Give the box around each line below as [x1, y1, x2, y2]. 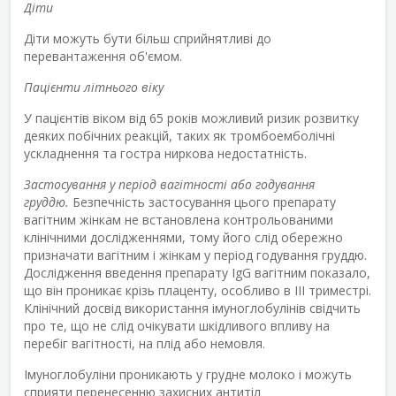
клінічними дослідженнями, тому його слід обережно [24, 228, 343, 246]
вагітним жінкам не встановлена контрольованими [24, 210, 333, 228]
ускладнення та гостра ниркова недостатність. [24, 144, 307, 162]
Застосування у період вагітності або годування [24, 175, 315, 193]
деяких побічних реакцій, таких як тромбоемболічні [24, 126, 335, 144]
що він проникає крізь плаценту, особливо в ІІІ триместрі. [24, 281, 371, 299]
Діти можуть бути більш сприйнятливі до [24, 29, 271, 47]
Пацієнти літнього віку [24, 78, 164, 95]
